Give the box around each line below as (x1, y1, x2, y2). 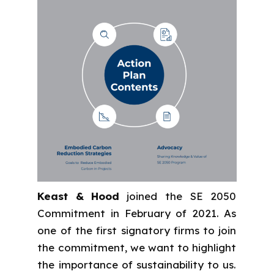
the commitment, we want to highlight (37, 240, 237, 254)
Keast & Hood (37, 189, 127, 202)
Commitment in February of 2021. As (37, 206, 237, 220)
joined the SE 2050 (127, 189, 237, 202)
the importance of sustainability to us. (37, 257, 237, 271)
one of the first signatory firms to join (37, 223, 237, 237)
